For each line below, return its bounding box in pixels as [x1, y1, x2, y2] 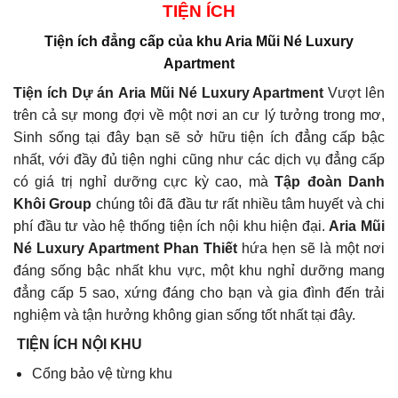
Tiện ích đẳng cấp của [44, 34, 196, 50]
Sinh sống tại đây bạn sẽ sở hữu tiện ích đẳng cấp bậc [13, 130, 385, 146]
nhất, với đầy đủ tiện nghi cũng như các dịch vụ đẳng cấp [13, 152, 385, 168]
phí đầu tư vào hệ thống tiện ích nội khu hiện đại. [13, 219, 330, 235]
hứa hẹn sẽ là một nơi [237, 241, 385, 257]
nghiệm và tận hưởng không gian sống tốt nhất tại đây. [13, 307, 355, 323]
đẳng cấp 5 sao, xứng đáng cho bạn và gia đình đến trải [13, 285, 385, 301]
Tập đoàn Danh [275, 174, 386, 190]
